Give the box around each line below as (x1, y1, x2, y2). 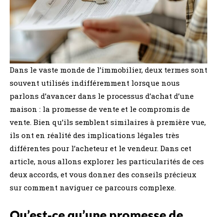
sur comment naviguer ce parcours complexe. (10, 183, 176, 192)
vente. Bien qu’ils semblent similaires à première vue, (10, 117, 206, 127)
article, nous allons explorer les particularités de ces (10, 156, 204, 166)
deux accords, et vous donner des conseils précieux (10, 170, 196, 179)
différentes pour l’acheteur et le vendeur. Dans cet (10, 143, 191, 153)
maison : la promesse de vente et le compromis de (10, 104, 190, 114)
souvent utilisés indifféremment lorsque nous (10, 78, 180, 88)
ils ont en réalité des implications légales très (10, 130, 179, 140)
